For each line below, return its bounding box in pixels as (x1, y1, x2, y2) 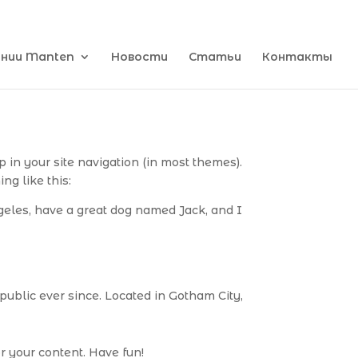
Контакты (262, 50, 332, 64)
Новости (111, 50, 168, 64)
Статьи (189, 50, 241, 64)
